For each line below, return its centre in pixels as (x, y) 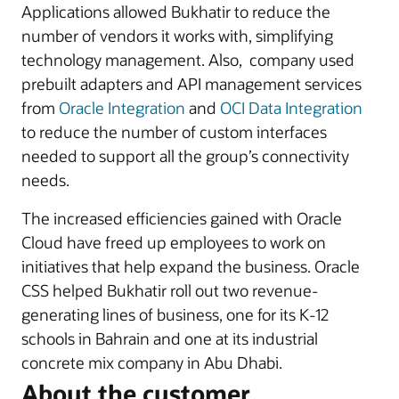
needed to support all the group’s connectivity (185, 156)
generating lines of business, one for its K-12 (175, 314)
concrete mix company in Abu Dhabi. (152, 362)
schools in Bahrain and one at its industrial (170, 338)
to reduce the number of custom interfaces (174, 132)
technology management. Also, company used (188, 60)
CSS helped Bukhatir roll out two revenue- (170, 290)
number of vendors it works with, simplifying (177, 36)
